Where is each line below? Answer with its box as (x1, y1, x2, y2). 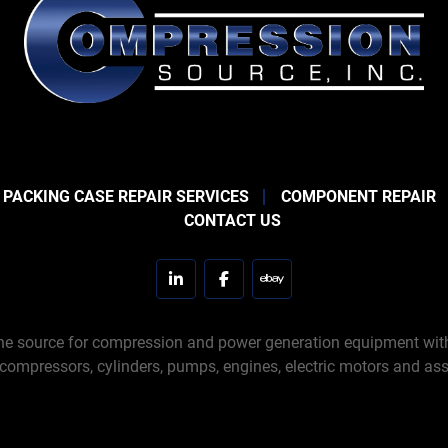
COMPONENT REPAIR (280, 187, 436, 206)
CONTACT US (183, 211, 281, 230)
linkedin (174, 279, 230, 299)
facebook (222, 279, 289, 299)
